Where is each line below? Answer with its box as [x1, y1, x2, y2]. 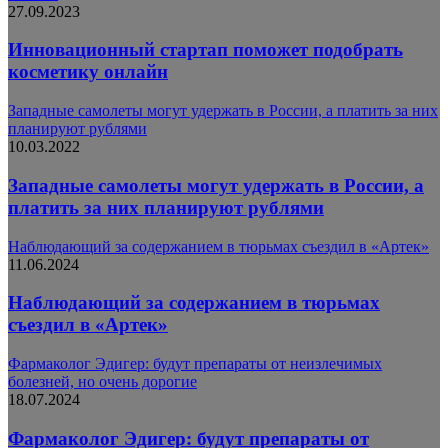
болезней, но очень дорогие [8, 372, 197, 390]
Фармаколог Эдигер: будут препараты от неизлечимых [8, 354, 382, 372]
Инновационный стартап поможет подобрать [8, 39, 403, 61]
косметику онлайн [8, 61, 168, 83]
